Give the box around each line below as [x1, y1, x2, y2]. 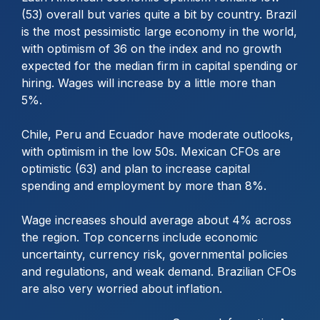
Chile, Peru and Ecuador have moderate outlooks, [21, 126, 294, 141]
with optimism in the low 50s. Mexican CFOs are [21, 144, 281, 159]
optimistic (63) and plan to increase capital [21, 161, 250, 176]
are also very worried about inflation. [21, 281, 222, 296]
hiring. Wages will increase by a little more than [21, 75, 276, 90]
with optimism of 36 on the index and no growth [21, 41, 281, 56]
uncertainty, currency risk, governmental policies [21, 246, 288, 261]
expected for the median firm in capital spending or [21, 58, 298, 73]
